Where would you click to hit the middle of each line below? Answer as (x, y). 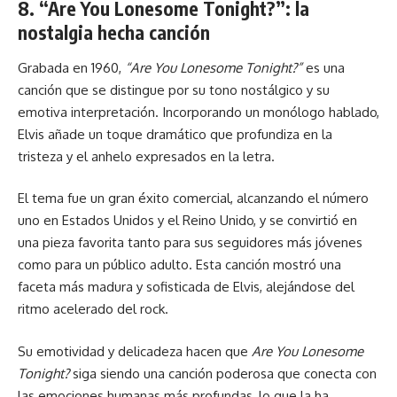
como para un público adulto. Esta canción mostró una (179, 265)
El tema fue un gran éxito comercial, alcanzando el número (193, 198)
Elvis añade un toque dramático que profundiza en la (175, 134)
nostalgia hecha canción (114, 32)
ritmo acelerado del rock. (93, 309)
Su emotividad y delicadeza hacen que (135, 351)
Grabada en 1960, (71, 67)
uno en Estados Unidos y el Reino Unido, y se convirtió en (187, 220)
